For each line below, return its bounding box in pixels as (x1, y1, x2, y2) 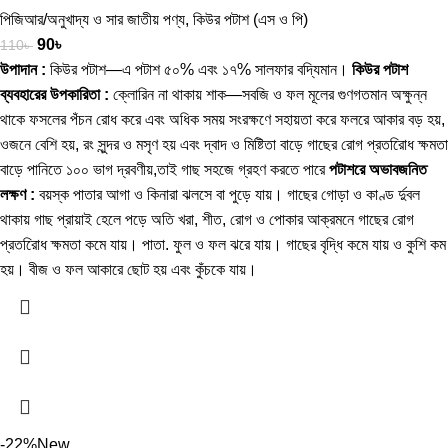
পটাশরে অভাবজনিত (329, 160, 427, 178)
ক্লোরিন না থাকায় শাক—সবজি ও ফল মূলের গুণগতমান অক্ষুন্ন (109, 85, 427, 103)
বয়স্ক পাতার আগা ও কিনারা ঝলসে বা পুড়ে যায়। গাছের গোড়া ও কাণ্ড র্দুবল (35, 185, 420, 203)
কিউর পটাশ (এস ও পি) (193, 10, 308, 28)
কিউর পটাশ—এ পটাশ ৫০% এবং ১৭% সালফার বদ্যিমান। (46, 60, 352, 78)
